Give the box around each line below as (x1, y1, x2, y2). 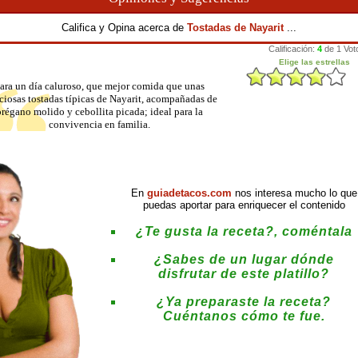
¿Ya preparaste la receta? (157, 295, 331, 308)
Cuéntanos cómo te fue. (162, 309, 325, 323)
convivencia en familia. (49, 118, 150, 130)
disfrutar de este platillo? (158, 267, 329, 280)
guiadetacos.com (146, 187, 232, 199)
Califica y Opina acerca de (62, 22, 187, 34)
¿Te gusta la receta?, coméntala (135, 225, 352, 238)
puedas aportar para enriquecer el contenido (142, 199, 345, 211)
